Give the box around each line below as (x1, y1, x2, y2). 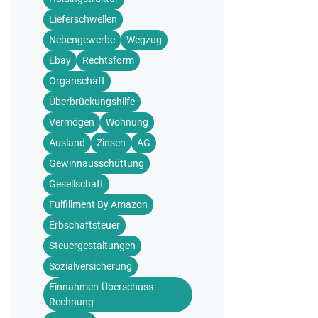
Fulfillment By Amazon (49, 199, 148, 210)
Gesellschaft (49, 178, 104, 190)
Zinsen (97, 137, 126, 148)
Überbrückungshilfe (49, 96, 135, 107)
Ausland (49, 137, 85, 148)
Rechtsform (82, 55, 134, 66)
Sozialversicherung (49, 261, 132, 272)
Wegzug (126, 34, 162, 45)
